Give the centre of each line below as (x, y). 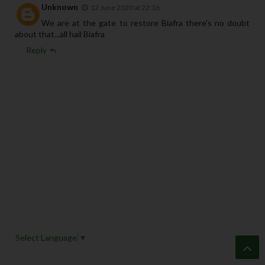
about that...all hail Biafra (60, 34)
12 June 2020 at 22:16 (125, 8)
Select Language (46, 238)
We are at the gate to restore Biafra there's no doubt (146, 23)
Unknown (60, 7)
